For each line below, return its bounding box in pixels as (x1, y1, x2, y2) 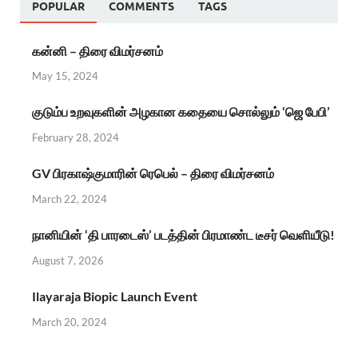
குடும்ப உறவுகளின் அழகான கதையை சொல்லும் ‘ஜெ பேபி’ (32, 104, 330, 120)
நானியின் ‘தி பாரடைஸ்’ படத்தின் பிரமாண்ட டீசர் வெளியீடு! (32, 226, 335, 242)
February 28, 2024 (32, 131, 119, 145)
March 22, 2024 (32, 192, 107, 205)
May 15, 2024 (32, 70, 98, 83)
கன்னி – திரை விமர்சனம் (32, 42, 163, 58)
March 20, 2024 (32, 315, 107, 328)
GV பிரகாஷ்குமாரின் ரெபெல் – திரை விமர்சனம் (32, 165, 274, 181)
